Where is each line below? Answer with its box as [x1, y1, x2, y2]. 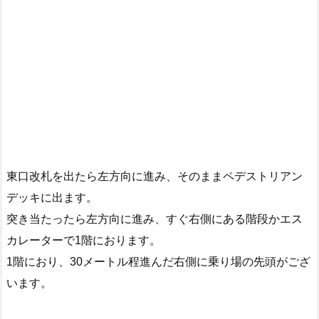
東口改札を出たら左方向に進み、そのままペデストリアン [6, 169, 303, 182]
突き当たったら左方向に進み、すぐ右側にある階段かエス [6, 212, 303, 225]
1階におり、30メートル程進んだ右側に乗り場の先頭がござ [6, 255, 310, 268]
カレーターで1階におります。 [6, 234, 161, 246]
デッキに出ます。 [6, 191, 98, 204]
